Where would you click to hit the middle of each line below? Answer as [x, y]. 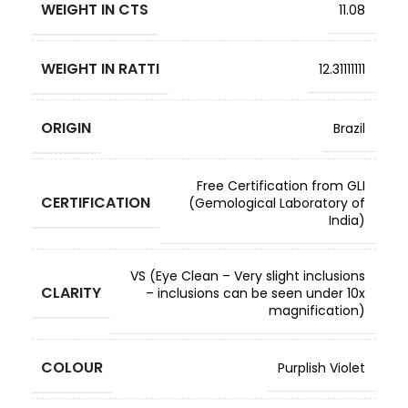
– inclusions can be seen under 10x [255, 293]
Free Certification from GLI [281, 186]
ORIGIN [66, 128]
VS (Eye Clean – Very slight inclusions [248, 276]
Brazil [349, 128]
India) [347, 220]
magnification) [317, 311]
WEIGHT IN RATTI [100, 69]
